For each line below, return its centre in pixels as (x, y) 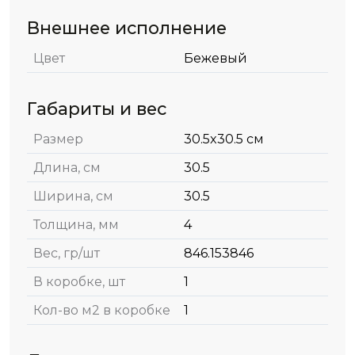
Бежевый (216, 58)
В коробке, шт (79, 282)
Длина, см (67, 168)
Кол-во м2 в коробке (102, 310)
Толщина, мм (76, 225)
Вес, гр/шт (67, 253)
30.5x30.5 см (224, 139)
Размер (58, 139)
